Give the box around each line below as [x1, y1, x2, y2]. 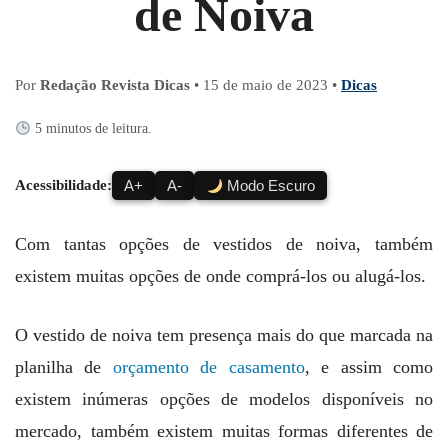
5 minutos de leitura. [30, 121, 152, 137]
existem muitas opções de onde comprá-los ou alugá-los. [15, 266, 426, 287]
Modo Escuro [223, 177, 316, 195]
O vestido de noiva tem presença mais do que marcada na [15, 325, 433, 346]
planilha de [15, 357, 113, 378]
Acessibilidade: [15, 177, 112, 194]
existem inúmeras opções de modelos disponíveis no [15, 389, 433, 410]
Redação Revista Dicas [40, 77, 190, 94]
